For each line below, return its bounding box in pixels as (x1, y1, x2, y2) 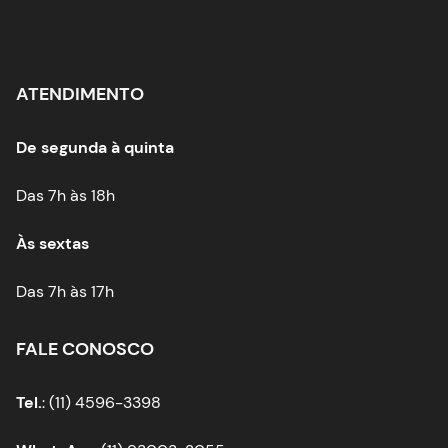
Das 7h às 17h (16, 280, 114, 302)
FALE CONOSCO (16, 336, 154, 361)
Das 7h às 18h (16, 184, 115, 206)
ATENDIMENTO (16, 81, 144, 106)
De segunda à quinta (16, 136, 174, 158)
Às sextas (16, 232, 89, 254)
